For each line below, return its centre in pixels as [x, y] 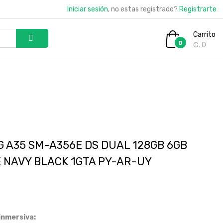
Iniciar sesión [88, 9]
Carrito [204, 35]
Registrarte [198, 9]
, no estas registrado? [144, 9]
